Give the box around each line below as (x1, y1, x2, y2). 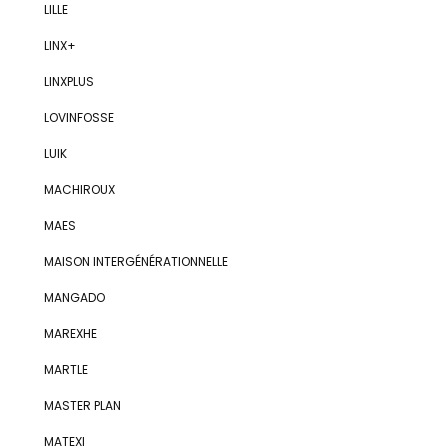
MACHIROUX (43, 181, 115, 198)
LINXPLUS (43, 73, 94, 90)
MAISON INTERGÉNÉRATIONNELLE (43, 253, 228, 270)
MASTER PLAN (43, 397, 121, 414)
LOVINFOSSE (43, 109, 114, 126)
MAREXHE (43, 325, 97, 342)
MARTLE (43, 361, 88, 378)
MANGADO (43, 289, 105, 306)
